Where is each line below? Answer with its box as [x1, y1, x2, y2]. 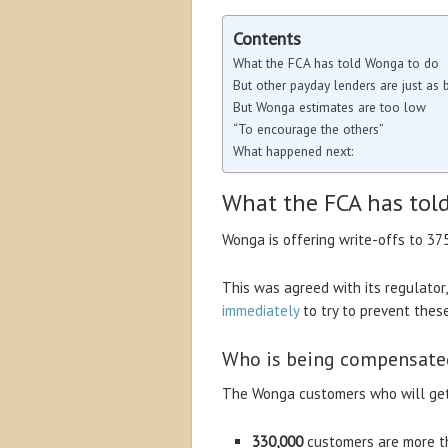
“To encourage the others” [233, 120, 384, 138]
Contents [233, 27, 301, 51]
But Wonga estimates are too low [233, 98, 426, 116]
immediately [222, 301, 299, 320]
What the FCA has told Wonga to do [233, 54, 439, 72]
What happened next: [233, 142, 353, 160]
